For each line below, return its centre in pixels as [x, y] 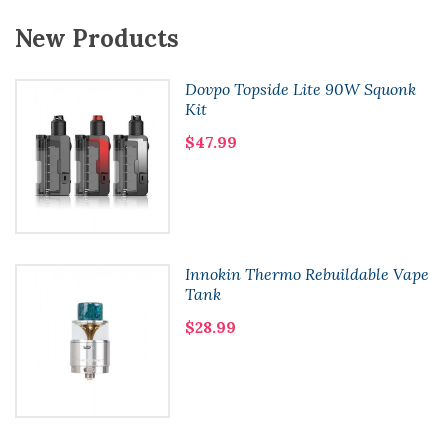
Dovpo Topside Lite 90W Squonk [300, 89]
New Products [97, 38]
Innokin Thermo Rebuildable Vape [306, 273]
